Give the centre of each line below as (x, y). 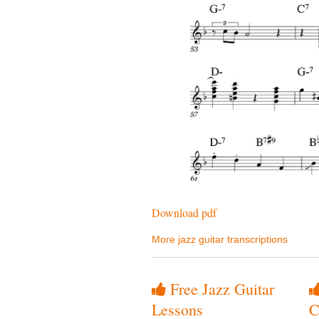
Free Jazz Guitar (220, 289)
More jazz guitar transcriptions (220, 240)
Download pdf (184, 213)
